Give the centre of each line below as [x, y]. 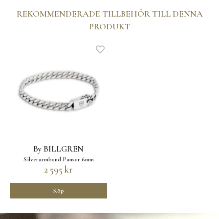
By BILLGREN [58, 149]
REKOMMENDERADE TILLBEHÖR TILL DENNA [109, 14]
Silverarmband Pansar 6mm [58, 160]
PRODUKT [109, 27]
